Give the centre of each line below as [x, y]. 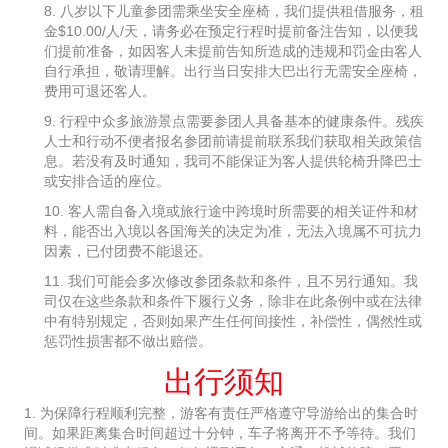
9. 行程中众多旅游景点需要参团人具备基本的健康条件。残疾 [234, 121]
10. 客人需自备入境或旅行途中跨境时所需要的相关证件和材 [231, 211]
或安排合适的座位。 [107, 181]
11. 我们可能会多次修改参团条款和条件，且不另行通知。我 [231, 281]
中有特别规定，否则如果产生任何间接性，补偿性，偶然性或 [233, 321]
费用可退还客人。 [100, 91]
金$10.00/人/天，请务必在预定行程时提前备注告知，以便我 [231, 31]
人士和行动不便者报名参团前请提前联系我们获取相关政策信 [233, 141]
